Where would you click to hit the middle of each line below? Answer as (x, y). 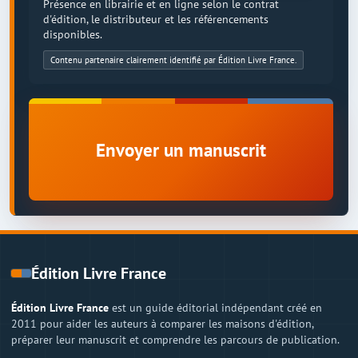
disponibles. (73, 34)
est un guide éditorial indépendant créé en (215, 308)
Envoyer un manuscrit (181, 149)
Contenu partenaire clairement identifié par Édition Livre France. (173, 60)
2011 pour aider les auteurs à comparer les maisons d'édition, (162, 324)
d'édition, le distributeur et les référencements (156, 19)
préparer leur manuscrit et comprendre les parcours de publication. (175, 340)
